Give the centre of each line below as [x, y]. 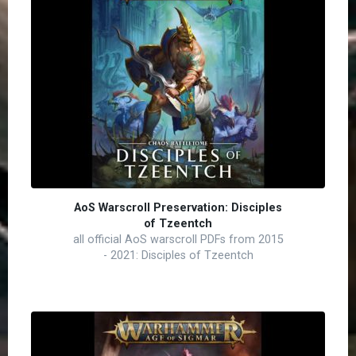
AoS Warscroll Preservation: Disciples [178, 208]
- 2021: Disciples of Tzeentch [178, 255]
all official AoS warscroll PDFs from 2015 [178, 240]
